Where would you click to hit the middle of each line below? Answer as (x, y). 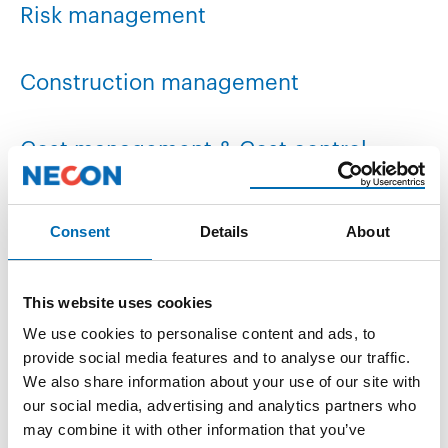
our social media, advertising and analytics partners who (219, 405)
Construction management (159, 83)
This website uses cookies (118, 302)
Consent (80, 231)
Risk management (113, 16)
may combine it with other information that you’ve (194, 429)
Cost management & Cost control (193, 150)
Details (224, 231)
